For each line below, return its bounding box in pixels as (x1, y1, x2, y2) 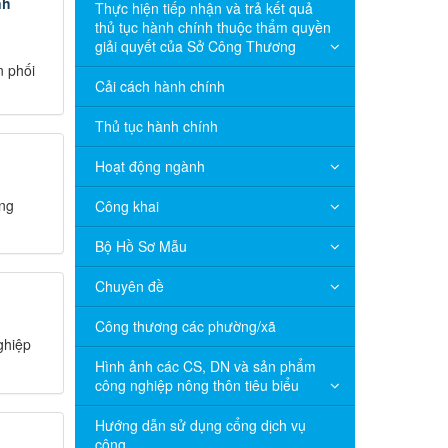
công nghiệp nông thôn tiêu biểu (94, 375, 299, 395)
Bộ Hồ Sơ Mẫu (94, 236, 187, 256)
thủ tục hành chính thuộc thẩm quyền (94, 17, 331, 37)
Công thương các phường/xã (94, 316, 276, 336)
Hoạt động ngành (94, 156, 205, 176)
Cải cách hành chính (94, 76, 225, 96)
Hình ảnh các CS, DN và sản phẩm (94, 356, 316, 376)
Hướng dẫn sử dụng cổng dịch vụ (94, 415, 306, 435)
